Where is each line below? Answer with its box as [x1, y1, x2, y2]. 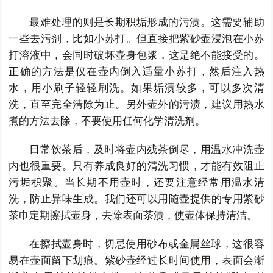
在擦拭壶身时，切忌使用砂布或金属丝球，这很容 [29, 238, 264, 250]
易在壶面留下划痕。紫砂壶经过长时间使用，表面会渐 [9, 254, 264, 267]
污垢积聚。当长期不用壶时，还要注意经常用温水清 [9, 176, 264, 189]
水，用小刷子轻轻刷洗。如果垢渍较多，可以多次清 [9, 82, 264, 94]
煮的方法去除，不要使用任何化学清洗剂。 [9, 115, 206, 127]
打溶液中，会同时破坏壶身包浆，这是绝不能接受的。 [9, 49, 264, 62]
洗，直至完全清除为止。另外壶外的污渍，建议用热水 [9, 98, 264, 111]
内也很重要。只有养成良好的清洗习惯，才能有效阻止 [9, 160, 264, 172]
